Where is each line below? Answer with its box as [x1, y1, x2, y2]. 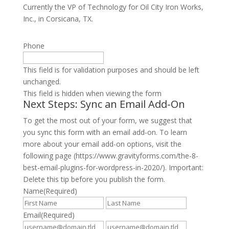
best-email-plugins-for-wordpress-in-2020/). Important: [22, 162, 203, 172]
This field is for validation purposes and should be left [22, 64, 199, 75]
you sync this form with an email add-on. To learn [22, 127, 187, 137]
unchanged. [22, 76, 61, 86]
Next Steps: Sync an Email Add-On [22, 97, 185, 111]
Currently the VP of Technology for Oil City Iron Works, [22, 2, 203, 12]
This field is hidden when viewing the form [22, 88, 162, 98]
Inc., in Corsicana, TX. [22, 13, 93, 24]
